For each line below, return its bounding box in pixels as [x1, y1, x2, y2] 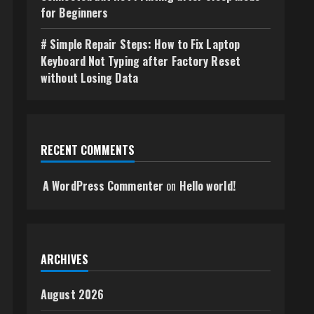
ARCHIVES [41, 251, 88, 268]
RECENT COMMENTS [41, 142, 135, 158]
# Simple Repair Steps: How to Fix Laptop [41, 36, 240, 53]
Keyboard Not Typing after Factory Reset [41, 53, 240, 69]
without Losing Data [41, 69, 138, 86]
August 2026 [41, 286, 104, 303]
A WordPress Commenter [43, 177, 164, 194]
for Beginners [41, 4, 109, 21]
